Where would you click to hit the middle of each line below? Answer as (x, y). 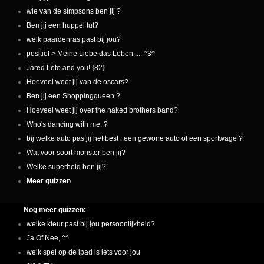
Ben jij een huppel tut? (62, 25)
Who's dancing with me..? (67, 124)
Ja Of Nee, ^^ (48, 238)
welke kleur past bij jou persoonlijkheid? (91, 224)
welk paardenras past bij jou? (74, 39)
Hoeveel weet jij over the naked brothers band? (102, 110)
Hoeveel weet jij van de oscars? (77, 82)
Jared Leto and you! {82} (66, 67)
